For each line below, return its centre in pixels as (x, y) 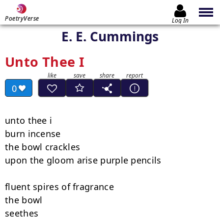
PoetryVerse (22, 18)
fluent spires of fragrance (59, 187)
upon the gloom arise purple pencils (83, 160)
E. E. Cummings (110, 36)
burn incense (33, 134)
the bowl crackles (43, 147)
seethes (22, 213)
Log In (180, 20)
